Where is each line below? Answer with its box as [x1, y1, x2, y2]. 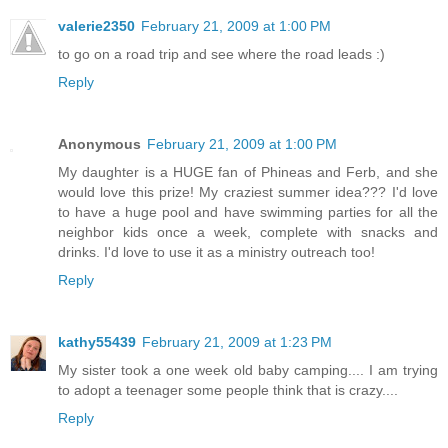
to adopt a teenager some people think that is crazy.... [58, 382, 398, 399]
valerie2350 [58, 18, 135, 35]
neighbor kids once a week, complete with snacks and [58, 224, 438, 241]
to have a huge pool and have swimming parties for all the [58, 204, 438, 221]
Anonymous [58, 136, 141, 153]
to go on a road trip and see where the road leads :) [58, 46, 385, 63]
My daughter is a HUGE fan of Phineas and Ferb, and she [58, 164, 438, 181]
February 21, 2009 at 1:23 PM [142, 334, 332, 351]
